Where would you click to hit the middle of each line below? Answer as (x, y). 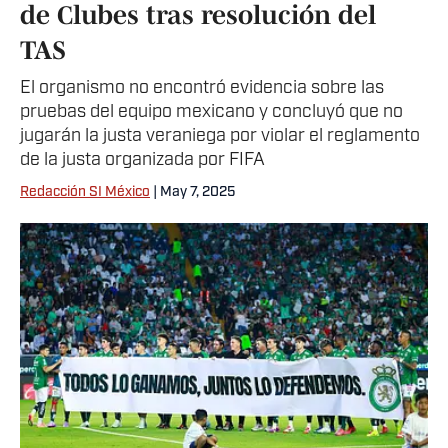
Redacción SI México (85, 192)
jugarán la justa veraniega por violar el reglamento (220, 136)
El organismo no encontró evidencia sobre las (202, 88)
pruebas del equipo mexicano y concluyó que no (211, 112)
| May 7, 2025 (192, 192)
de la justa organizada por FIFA (142, 160)
